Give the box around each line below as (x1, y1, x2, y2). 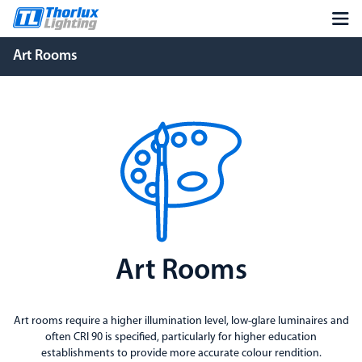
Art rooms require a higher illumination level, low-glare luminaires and (13, 315, 349, 327)
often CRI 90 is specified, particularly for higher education (45, 331, 317, 343)
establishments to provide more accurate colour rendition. (40, 347, 322, 360)
